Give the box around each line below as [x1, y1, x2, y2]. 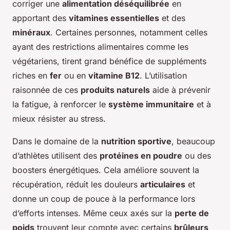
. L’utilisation [140, 70, 187, 81]
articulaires [140, 179, 185, 189]
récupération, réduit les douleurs [12, 179, 140, 189]
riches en [12, 70, 50, 81]
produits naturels [81, 84, 150, 95]
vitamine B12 [88, 70, 140, 81]
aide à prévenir [150, 84, 210, 95]
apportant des [12, 12, 69, 23]
